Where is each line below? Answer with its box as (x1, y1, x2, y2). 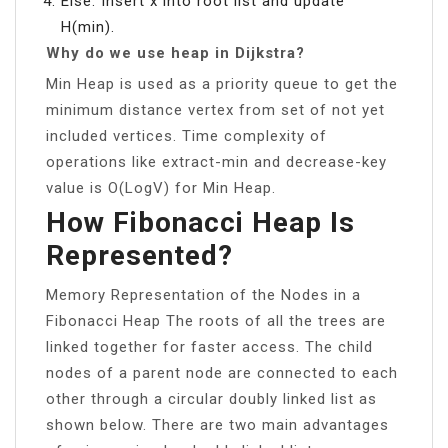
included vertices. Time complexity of (46, 126, 327, 145)
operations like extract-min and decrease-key (46, 152, 387, 171)
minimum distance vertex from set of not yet (46, 100, 385, 119)
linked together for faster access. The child (46, 337, 373, 356)
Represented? (46, 238, 233, 272)
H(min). (61, 17, 115, 36)
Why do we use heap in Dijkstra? (46, 43, 305, 62)
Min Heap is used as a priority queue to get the (46, 74, 398, 93)
